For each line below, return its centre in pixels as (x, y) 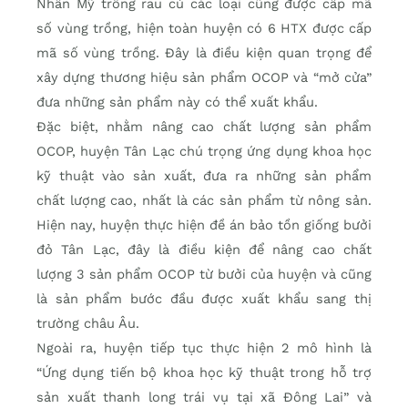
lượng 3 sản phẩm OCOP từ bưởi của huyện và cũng (204, 274)
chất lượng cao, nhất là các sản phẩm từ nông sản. (204, 200)
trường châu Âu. (88, 323)
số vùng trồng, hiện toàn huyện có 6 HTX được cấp (204, 28)
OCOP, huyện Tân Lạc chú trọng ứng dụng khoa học (204, 151)
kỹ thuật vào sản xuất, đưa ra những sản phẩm (204, 175)
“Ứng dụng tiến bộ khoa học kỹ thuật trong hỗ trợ (204, 372)
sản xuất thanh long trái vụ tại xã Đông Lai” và (204, 397)
